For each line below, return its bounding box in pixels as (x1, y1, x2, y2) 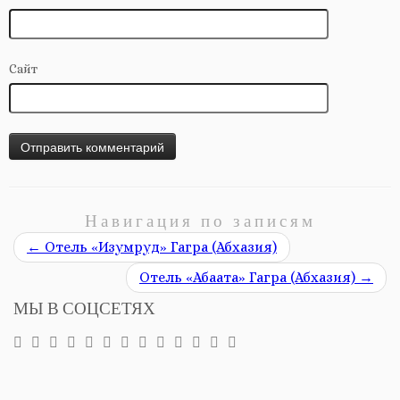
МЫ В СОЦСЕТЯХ (13, 298, 155, 323)
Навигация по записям (84, 211, 316, 236)
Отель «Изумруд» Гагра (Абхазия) (41, 238, 277, 255)
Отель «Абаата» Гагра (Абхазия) (139, 269, 359, 286)
